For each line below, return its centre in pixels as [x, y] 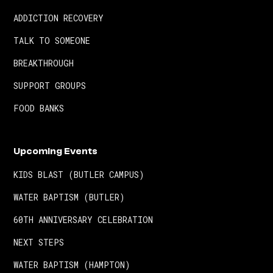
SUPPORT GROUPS [50, 86]
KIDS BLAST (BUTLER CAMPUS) [79, 175]
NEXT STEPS [39, 243]
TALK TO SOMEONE [52, 41]
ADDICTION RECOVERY [59, 18]
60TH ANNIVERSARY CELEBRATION [83, 220]
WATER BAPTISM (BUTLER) [69, 197]
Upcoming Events [56, 151]
